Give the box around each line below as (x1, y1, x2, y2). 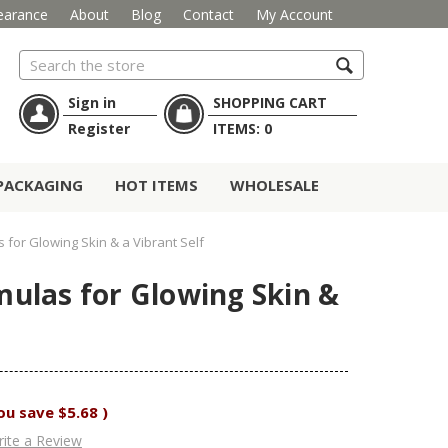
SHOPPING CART (212, 93, 327, 113)
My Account (255, 4, 333, 24)
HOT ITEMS (115, 175, 198, 196)
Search (19, 51, 63, 71)
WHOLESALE (230, 175, 319, 196)
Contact (182, 4, 234, 24)
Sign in (68, 93, 116, 113)
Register (68, 119, 130, 139)
